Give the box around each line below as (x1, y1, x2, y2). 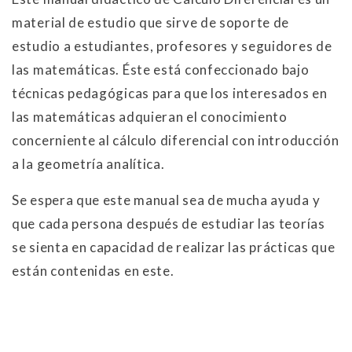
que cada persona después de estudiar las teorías (12, 215, 325, 233)
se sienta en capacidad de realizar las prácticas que (12, 239, 335, 256)
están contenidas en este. (12, 262, 174, 280)
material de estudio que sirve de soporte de (12, 14, 290, 31)
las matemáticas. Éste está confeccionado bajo (12, 61, 310, 79)
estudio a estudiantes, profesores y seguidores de (12, 38, 332, 55)
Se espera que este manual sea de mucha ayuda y (12, 192, 321, 209)
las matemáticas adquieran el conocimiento (12, 108, 288, 126)
